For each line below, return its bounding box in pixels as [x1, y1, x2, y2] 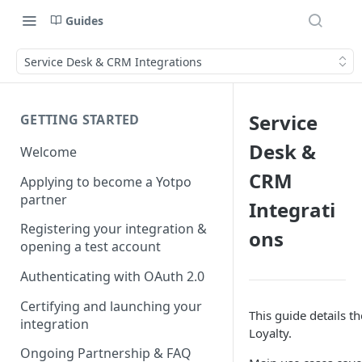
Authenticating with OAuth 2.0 [20, 267, 204, 286]
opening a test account [20, 238, 161, 256]
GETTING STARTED [20, 111, 140, 128]
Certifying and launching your [20, 297, 202, 315]
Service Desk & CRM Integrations [24, 53, 202, 69]
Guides [65, 12, 103, 28]
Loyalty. [249, 325, 292, 341]
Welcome [20, 142, 77, 161]
